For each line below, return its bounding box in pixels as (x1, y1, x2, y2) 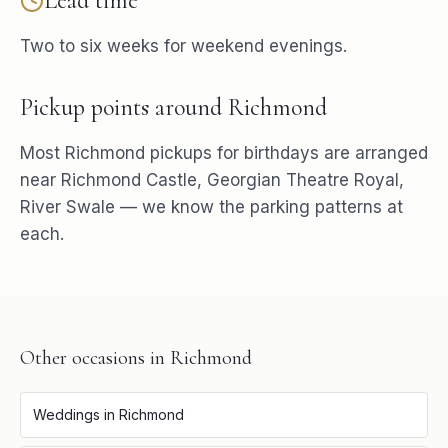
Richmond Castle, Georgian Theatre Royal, (61, 170, 404, 190)
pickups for (145, 143, 244, 163)
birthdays (244, 143, 319, 163)
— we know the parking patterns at (115, 197, 403, 217)
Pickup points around (20, 93, 228, 122)
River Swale (20, 197, 115, 217)
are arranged (319, 143, 428, 163)
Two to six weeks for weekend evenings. (20, 36, 347, 56)
